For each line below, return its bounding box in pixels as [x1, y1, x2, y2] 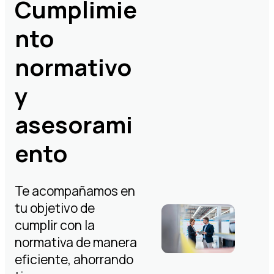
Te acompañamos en [15, 182, 135, 199]
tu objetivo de [15, 199, 95, 217]
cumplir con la [15, 217, 95, 234]
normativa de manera [15, 234, 137, 251]
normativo [15, 51, 131, 83]
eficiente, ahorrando [15, 251, 133, 268]
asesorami [15, 108, 133, 140]
